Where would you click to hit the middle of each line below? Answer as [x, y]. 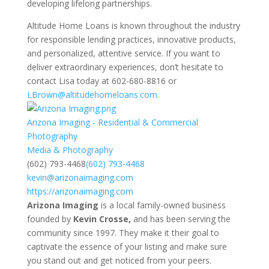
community [50, 233]
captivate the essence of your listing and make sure [127, 246]
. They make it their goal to [167, 233]
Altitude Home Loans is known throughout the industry [133, 26]
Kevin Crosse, [102, 219]
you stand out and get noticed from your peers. [119, 260]
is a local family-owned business [162, 205]
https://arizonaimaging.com [80, 191]
